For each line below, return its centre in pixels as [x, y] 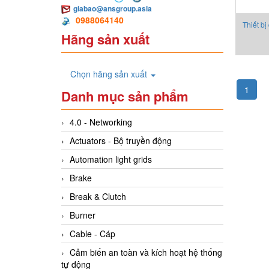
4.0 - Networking [101, 122]
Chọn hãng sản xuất [110, 74]
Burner [83, 215]
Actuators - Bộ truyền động [121, 141]
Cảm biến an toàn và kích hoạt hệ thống [146, 252]
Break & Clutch [98, 197]
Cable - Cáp [92, 234]
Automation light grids [111, 159]
